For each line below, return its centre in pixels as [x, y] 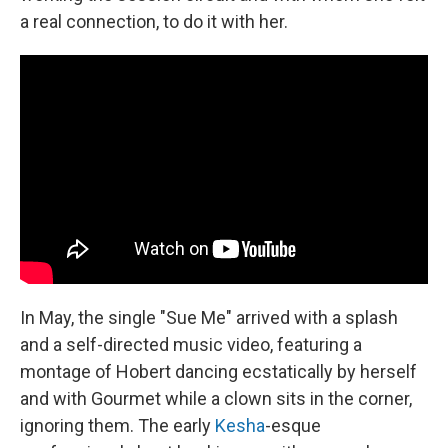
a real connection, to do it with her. [154, 21]
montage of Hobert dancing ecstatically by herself [218, 371]
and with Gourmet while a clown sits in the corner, [216, 398]
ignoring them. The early [117, 425]
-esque [293, 425]
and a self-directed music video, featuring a [191, 344]
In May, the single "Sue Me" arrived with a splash [209, 317]
